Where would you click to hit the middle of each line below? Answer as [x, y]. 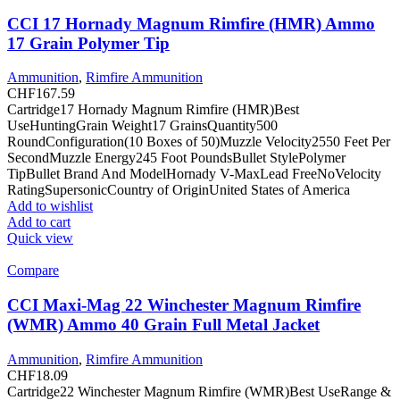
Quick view [40, 238]
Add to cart [39, 222]
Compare [33, 271]
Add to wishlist [50, 206]
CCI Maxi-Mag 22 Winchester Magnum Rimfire [184, 305]
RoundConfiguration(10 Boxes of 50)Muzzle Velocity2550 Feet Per [199, 142]
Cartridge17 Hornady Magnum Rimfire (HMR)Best [153, 110]
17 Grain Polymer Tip [88, 43]
